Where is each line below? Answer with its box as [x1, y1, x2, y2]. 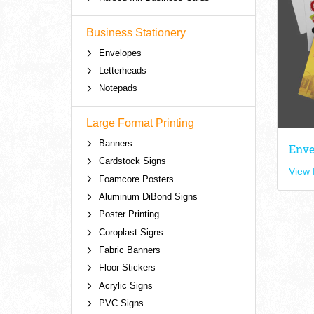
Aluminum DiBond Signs [98, 191, 198, 202]
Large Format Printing [86, 116, 194, 129]
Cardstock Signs [98, 156, 166, 167]
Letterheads [98, 65, 146, 76]
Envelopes [98, 47, 142, 58]
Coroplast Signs [98, 226, 163, 238]
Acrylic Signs [98, 280, 153, 291]
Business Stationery [86, 26, 186, 39]
